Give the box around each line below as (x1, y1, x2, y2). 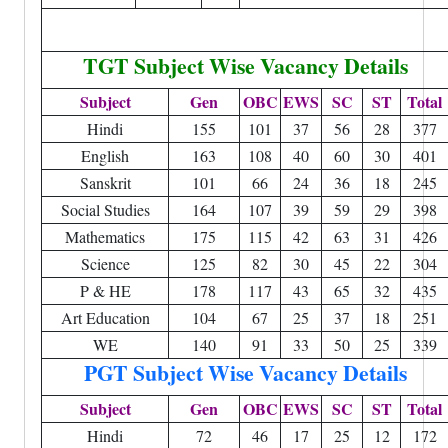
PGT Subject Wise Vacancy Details (83, 357, 407, 388)
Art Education (60, 307, 150, 328)
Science (80, 253, 130, 274)
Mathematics (65, 226, 145, 247)
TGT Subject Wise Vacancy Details (82, 50, 408, 81)
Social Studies (60, 199, 150, 220)
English (81, 145, 129, 166)
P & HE (79, 280, 131, 301)
